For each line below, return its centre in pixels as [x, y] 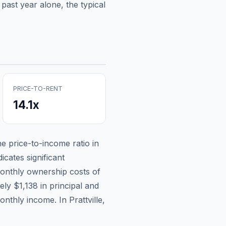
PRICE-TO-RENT [38, 88]
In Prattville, [81, 200]
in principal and [68, 185]
